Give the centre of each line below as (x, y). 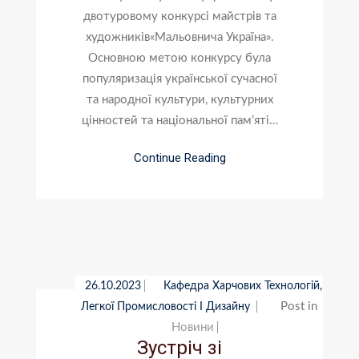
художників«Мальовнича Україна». (179, 37)
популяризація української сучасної (179, 79)
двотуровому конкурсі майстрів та (179, 16)
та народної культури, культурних (179, 99)
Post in (299, 306)
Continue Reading (179, 158)
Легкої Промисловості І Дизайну (167, 307)
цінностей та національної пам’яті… (179, 120)
